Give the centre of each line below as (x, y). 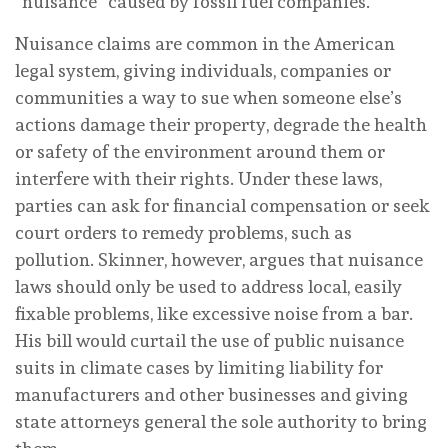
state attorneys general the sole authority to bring (221, 421)
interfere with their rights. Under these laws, (198, 178)
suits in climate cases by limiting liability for (199, 367)
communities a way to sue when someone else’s (208, 97)
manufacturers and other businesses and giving (211, 394)
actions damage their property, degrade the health (221, 124)
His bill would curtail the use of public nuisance (209, 340)
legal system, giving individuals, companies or (203, 70)
